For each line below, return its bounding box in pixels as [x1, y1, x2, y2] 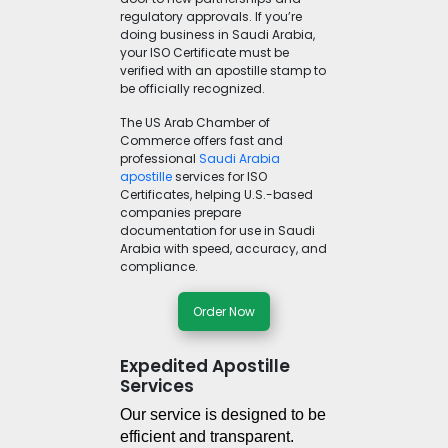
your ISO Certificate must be [120, 44, 289, 62]
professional [120, 150, 199, 168]
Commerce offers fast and [120, 132, 283, 150]
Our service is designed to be [120, 406, 326, 424]
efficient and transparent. [120, 428, 294, 446]
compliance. [120, 258, 198, 276]
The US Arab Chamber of [120, 114, 270, 132]
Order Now [193, 303, 255, 321]
